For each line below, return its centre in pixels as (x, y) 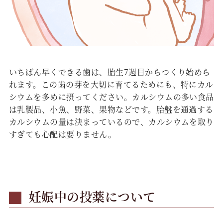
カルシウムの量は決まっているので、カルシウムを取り (111, 121)
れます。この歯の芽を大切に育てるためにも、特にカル (111, 84)
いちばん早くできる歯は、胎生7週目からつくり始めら (110, 72)
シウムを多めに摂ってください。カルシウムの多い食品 (111, 97)
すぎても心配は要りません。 (62, 134)
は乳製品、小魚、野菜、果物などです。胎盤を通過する (111, 109)
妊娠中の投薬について (92, 196)
